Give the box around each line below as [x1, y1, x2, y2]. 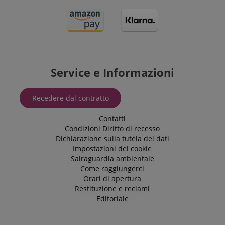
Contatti [99, 114, 126, 124]
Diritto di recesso [102, 124, 160, 134]
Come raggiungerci [80, 164, 144, 174]
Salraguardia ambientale [70, 154, 154, 164]
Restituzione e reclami [75, 184, 150, 194]
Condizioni [65, 124, 100, 134]
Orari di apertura [83, 174, 141, 184]
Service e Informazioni [50, 65, 174, 81]
